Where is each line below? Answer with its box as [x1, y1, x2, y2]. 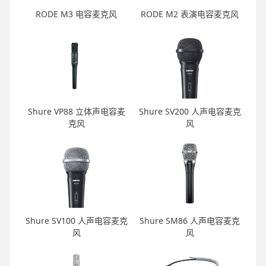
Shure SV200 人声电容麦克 [138, 105, 241, 117]
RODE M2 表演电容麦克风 [141, 8, 239, 20]
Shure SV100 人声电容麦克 [25, 214, 128, 226]
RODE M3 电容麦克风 [36, 8, 117, 20]
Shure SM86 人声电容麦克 [140, 214, 240, 226]
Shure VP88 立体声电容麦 [27, 105, 125, 117]
